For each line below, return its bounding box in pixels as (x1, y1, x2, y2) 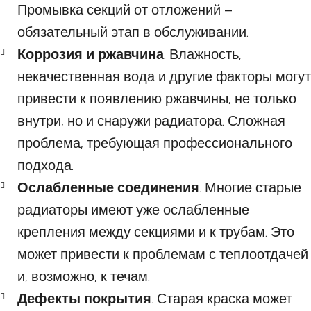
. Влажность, (164, 46, 242, 62)
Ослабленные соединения (17, 179, 199, 196)
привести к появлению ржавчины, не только (17, 90, 296, 107)
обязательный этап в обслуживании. (17, 24, 249, 40)
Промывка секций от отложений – (17, 1, 233, 18)
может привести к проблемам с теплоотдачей (17, 246, 308, 262)
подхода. (17, 157, 74, 174)
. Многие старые (199, 179, 301, 196)
